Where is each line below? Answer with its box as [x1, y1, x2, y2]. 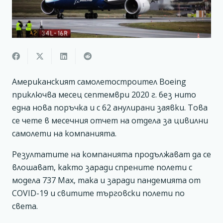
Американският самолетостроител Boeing [12, 76, 186, 87]
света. [12, 200, 38, 212]
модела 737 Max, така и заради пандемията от [12, 174, 201, 186]
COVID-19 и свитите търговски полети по [12, 187, 185, 199]
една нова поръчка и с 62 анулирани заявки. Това [12, 102, 208, 113]
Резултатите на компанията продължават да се [12, 148, 211, 160]
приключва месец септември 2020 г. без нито [12, 89, 196, 100]
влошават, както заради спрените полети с [12, 161, 192, 173]
